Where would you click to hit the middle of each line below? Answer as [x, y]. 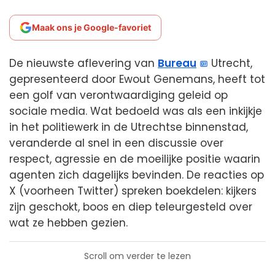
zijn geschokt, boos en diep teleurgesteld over [131, 207]
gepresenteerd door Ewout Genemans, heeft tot [137, 79]
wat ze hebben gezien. [68, 223]
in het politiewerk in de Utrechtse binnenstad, [129, 127]
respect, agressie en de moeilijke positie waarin [135, 159]
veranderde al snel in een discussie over [116, 143]
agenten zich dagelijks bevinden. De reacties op [137, 175]
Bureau [177, 63]
